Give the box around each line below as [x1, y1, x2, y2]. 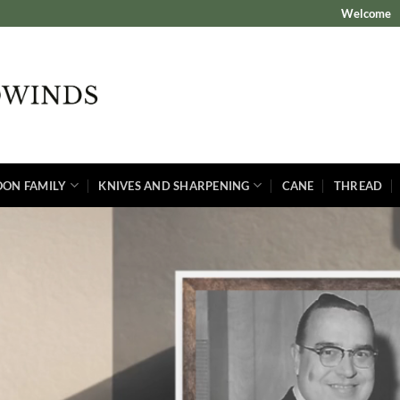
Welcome [341, 6, 392, 21]
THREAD [333, 178, 383, 193]
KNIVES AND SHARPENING [98, 178, 250, 193]
